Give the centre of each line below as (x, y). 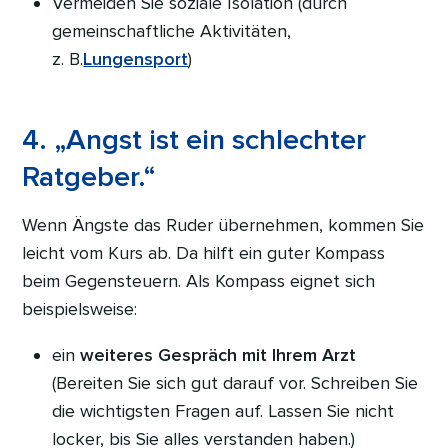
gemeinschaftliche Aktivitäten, (172, 30)
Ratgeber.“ (89, 177)
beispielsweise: (80, 308)
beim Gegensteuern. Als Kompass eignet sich (199, 280)
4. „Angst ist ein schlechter (194, 140)
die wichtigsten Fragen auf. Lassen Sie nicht (223, 410)
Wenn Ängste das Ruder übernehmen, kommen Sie (223, 224)
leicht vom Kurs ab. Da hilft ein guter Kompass (204, 252)
